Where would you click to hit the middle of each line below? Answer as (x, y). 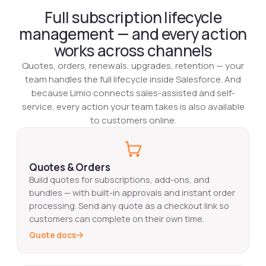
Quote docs (53, 235)
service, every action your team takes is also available (133, 107)
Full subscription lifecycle (133, 18)
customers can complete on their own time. (117, 219)
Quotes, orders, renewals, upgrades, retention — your (133, 66)
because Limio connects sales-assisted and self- (133, 93)
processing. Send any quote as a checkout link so (129, 206)
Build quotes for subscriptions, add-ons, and (119, 180)
